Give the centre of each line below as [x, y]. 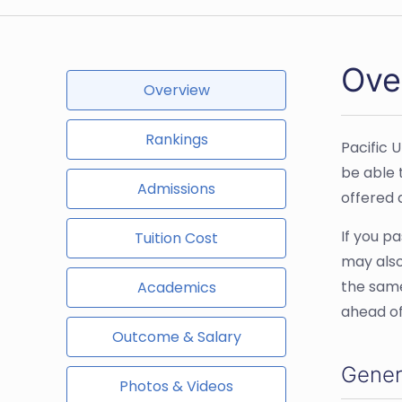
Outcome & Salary [176, 337]
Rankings [176, 140]
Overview [176, 90]
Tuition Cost [176, 238]
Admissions [176, 189]
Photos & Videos [176, 386]
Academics [176, 288]
